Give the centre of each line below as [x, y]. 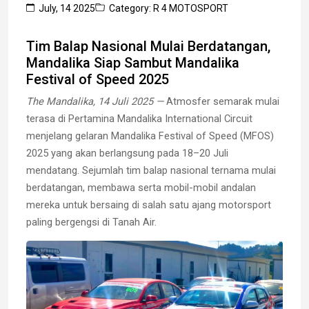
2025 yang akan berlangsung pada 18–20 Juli [127, 153]
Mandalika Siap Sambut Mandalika [133, 62]
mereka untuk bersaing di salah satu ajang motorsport [149, 205]
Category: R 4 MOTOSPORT [169, 8]
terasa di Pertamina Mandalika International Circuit [139, 118]
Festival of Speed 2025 [98, 79]
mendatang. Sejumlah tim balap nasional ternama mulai [151, 170]
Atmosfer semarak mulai [221, 101]
